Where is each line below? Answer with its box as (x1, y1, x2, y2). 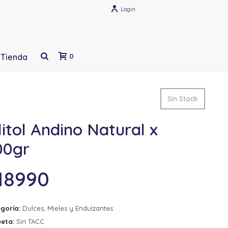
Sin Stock (167, 94, 198, 103)
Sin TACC (16, 217, 44, 225)
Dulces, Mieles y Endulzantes (22, 204, 113, 212)
